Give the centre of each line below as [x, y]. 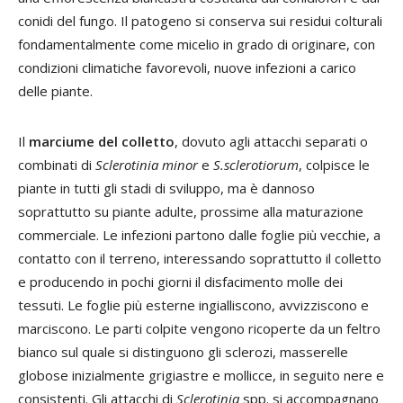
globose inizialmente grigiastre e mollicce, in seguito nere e [201, 375]
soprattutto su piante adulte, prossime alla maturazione [191, 211]
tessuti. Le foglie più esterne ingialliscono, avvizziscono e [193, 304]
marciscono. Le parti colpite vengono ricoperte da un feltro [199, 328]
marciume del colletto [102, 141]
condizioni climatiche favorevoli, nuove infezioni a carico [187, 67]
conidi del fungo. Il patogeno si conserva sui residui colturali [200, 20]
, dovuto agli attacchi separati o [271, 141]
